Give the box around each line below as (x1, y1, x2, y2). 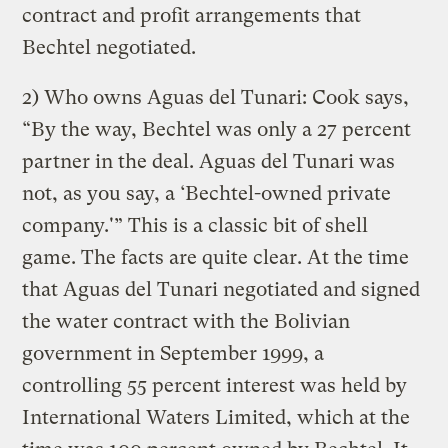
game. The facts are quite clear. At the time (22, 245, 410, 269)
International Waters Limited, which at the (22, 405, 411, 429)
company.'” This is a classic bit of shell (22, 213, 369, 237)
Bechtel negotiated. (22, 35, 197, 59)
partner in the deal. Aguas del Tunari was (22, 149, 396, 173)
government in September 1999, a (22, 341, 325, 365)
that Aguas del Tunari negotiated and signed (22, 277, 421, 301)
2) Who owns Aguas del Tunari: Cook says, (22, 85, 410, 109)
